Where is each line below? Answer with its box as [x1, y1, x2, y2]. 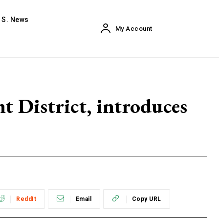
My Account [115, 25, 153, 32]
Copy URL [131, 196, 161, 203]
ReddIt [16, 196, 36, 203]
